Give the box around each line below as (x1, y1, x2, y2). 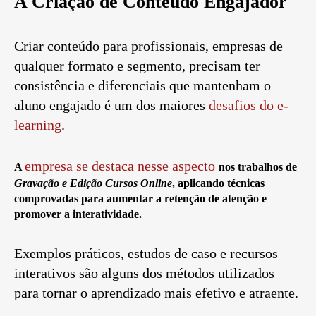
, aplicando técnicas (172, 177, 265, 190)
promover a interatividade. (14, 208, 142, 221)
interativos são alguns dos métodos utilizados (14, 265, 274, 281)
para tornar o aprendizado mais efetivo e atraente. (14, 285, 298, 301)
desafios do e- (209, 97, 288, 114)
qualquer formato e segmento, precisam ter (14, 58, 260, 74)
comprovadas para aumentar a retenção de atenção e (14, 193, 267, 205)
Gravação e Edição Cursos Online (14, 177, 172, 190)
